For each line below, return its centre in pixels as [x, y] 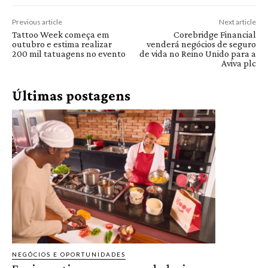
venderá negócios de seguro [201, 44]
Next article [237, 22]
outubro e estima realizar [62, 44]
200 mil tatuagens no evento [69, 53]
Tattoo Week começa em [61, 34]
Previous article [37, 22]
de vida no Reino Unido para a [197, 53]
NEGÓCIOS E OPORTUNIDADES [69, 255]
